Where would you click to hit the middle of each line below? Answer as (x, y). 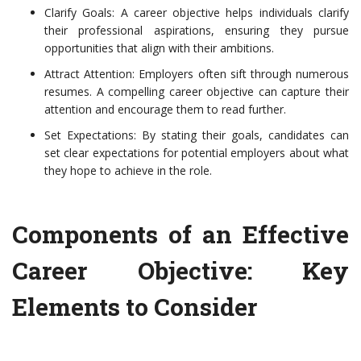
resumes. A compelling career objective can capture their (197, 92)
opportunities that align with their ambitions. (159, 48)
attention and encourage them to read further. (165, 110)
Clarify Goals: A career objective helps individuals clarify (197, 13)
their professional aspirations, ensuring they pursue (197, 31)
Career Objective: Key (180, 271)
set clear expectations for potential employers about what (197, 153)
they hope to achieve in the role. (128, 171)
